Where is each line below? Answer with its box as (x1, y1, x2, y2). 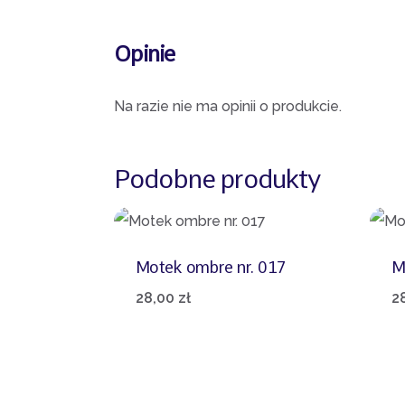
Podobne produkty (114, 164, 321, 195)
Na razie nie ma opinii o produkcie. (114, 98, 342, 116)
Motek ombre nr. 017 (136, 258, 287, 278)
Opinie (114, 41, 175, 68)
